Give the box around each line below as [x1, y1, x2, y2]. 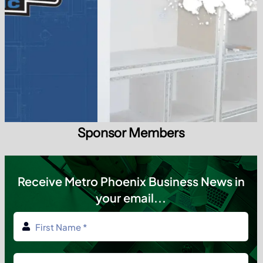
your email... [96, 190, 166, 205]
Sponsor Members [77, 125, 184, 141]
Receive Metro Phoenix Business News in [17, 174, 245, 189]
